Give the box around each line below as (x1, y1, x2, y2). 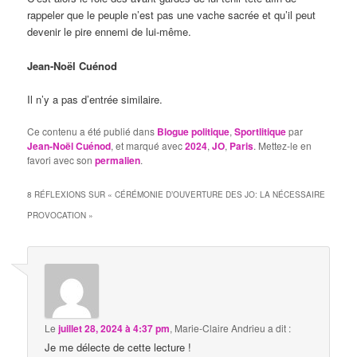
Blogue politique (157, 124, 230, 139)
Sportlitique (234, 124, 287, 139)
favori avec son (27, 152, 96, 167)
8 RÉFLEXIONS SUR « (27, 188, 116, 200)
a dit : (268, 321, 292, 335)
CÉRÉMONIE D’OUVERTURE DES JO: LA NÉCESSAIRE (115, 188, 326, 200)
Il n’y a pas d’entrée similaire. (27, 91, 163, 107)
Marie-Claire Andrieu (175, 321, 266, 335)
